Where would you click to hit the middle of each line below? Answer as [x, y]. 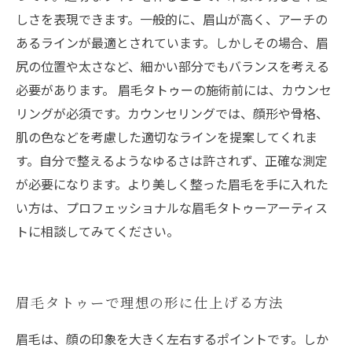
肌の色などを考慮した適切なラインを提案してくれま [167, 137]
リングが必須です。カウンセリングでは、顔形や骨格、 [172, 113]
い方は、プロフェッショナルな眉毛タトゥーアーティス [172, 207]
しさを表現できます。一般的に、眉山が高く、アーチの [172, 19]
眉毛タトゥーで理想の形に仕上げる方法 [150, 302]
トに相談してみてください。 [97, 231]
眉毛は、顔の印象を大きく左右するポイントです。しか [172, 339]
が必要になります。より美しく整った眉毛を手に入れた [172, 184]
